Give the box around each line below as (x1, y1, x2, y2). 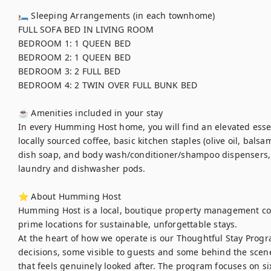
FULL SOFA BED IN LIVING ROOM (18, 24, 157, 35)
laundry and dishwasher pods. (18, 163, 148, 174)
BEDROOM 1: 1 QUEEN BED (18, 38, 131, 49)
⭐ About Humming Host (18, 191, 121, 202)
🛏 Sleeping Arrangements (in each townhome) (18, 10, 218, 21)
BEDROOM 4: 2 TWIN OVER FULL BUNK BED (18, 79, 198, 91)
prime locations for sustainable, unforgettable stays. (18, 218, 238, 230)
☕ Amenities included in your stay (18, 107, 163, 119)
